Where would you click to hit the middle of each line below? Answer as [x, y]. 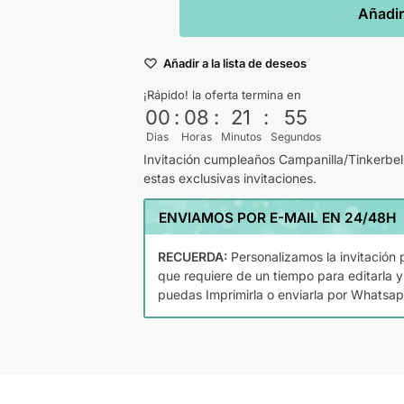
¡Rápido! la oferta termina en [222, 94]
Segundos [295, 136]
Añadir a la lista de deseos [234, 63]
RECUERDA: [192, 257]
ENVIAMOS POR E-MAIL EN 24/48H [278, 217]
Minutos [241, 136]
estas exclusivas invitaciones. [230, 178]
